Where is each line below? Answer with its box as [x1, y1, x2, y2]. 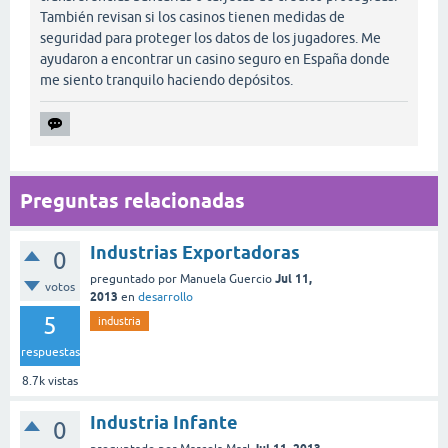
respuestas [20, 344, 80, 359]
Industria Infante [90, 411, 238, 433]
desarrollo [138, 289, 193, 304]
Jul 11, [275, 270, 312, 286]
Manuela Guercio [180, 271, 272, 286]
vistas [45, 373, 78, 388]
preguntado [90, 271, 155, 286]
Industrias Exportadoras [90, 241, 300, 263]
